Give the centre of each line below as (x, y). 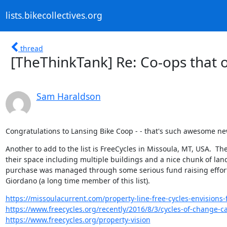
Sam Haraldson (68, 96)
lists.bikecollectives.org (54, 15)
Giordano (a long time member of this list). (78, 180)
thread (32, 48)
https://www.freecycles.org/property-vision (78, 219)
